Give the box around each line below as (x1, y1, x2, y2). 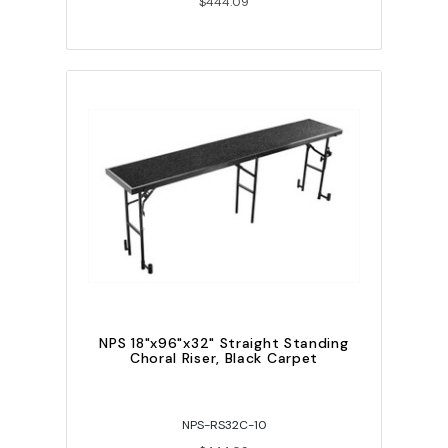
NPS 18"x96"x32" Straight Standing (99, 334, 349, 353)
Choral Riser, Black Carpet (129, 349, 319, 368)
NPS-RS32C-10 (181, 417, 267, 434)
